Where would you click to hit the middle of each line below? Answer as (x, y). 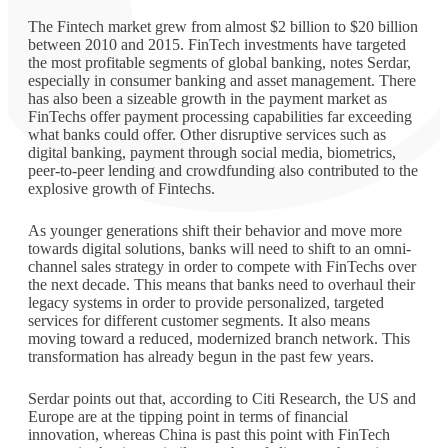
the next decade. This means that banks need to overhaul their (221, 284)
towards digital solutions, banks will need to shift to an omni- (219, 248)
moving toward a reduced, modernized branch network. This (219, 338)
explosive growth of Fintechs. (121, 188)
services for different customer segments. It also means (199, 320)
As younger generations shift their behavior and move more (215, 230)
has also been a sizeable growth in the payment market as (207, 98)
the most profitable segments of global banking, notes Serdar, (219, 62)
